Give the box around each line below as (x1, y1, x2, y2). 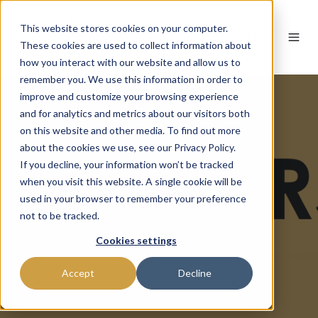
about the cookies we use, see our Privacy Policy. (20, 141, 236, 153)
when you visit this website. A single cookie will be (20, 175, 242, 187)
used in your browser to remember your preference (20, 192, 246, 204)
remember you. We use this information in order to (20, 73, 243, 85)
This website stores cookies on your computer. (20, 22, 228, 34)
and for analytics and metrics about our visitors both (20, 107, 250, 119)
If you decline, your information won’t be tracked (20, 158, 234, 170)
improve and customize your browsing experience (20, 90, 238, 102)
